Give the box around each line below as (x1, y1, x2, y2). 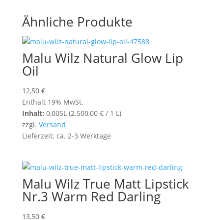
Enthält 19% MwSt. (22, 97, 83, 107)
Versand (38, 120, 66, 129)
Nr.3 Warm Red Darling (22, 188, 161, 206)
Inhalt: (22, 109, 44, 118)
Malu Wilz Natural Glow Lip (22, 49, 183, 67)
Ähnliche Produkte (22, 13, 133, 30)
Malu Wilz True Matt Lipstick (22, 175, 189, 193)
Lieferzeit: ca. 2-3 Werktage (22, 131, 111, 140)
